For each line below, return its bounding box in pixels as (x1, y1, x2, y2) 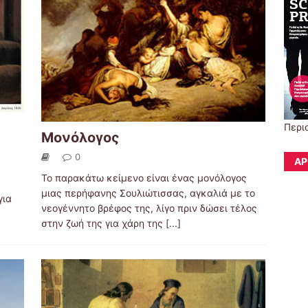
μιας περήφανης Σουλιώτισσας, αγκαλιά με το (41, 187, 255, 199)
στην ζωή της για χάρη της (41, 217, 166, 230)
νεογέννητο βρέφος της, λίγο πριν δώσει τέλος (41, 202, 257, 214)
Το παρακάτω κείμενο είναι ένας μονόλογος (41, 172, 247, 184)
